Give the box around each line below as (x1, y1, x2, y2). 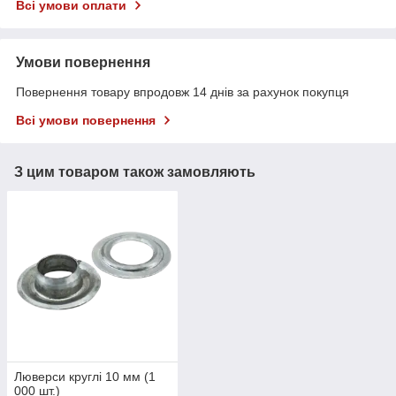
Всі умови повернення (16, 113, 156, 128)
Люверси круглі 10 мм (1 (14, 369, 156, 384)
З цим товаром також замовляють (14, 164, 255, 180)
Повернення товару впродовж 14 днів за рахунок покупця (16, 85, 349, 100)
